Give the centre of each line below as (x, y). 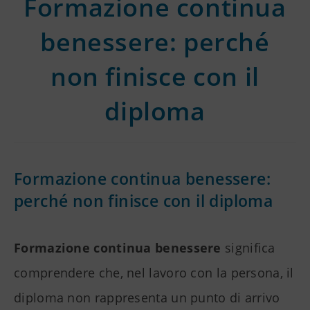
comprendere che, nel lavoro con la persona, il (154, 273)
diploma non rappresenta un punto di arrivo (147, 298)
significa (248, 248)
